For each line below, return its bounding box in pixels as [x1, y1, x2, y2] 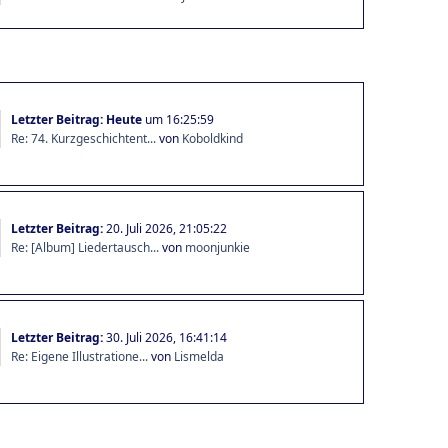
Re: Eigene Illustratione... [10, 347, 148, 365]
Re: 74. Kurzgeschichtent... [10, 129, 156, 147]
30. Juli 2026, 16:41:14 [105, 328, 227, 346]
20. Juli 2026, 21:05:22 [105, 219, 227, 237]
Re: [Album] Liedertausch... [10, 238, 159, 256]
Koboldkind [181, 129, 243, 147]
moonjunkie [184, 238, 250, 256]
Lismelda [173, 347, 224, 365]
